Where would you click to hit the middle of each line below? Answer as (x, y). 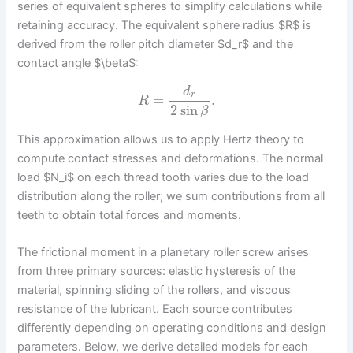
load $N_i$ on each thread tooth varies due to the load (163, 177)
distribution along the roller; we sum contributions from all (171, 196)
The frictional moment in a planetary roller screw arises (163, 253)
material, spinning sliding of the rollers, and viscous (154, 290)
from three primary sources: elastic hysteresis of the (157, 271)
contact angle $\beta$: (78, 63)
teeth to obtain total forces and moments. (130, 215)
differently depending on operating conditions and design (172, 328)
